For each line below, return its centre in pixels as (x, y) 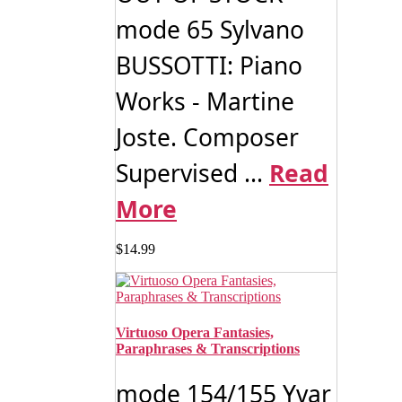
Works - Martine (205, 102)
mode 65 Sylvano (210, 30)
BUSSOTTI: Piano (209, 66)
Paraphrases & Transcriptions (208, 348)
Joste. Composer (207, 138)
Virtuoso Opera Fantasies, (195, 332)
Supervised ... (192, 174)
